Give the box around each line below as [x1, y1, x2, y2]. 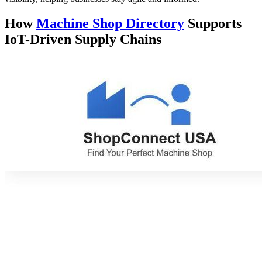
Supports [184, 15, 242, 31]
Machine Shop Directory [36, 15, 184, 31]
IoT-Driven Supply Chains [5, 31, 161, 47]
